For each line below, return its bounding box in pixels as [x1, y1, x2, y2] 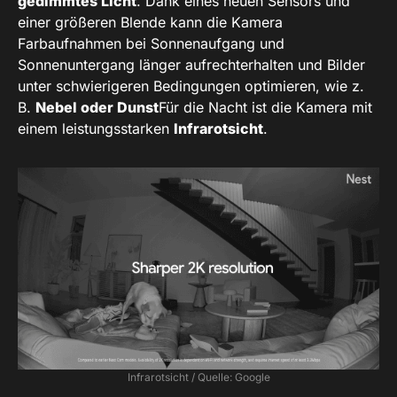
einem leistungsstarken [18, 119, 174, 137]
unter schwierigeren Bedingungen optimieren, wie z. [18, 76, 364, 95]
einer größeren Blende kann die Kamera [18, 12, 283, 31]
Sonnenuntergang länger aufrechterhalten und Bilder [18, 55, 365, 74]
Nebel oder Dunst [35, 97, 159, 116]
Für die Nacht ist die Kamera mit [159, 97, 372, 116]
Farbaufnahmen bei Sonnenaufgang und [18, 34, 284, 52]
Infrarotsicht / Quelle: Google [127, 370, 270, 385]
